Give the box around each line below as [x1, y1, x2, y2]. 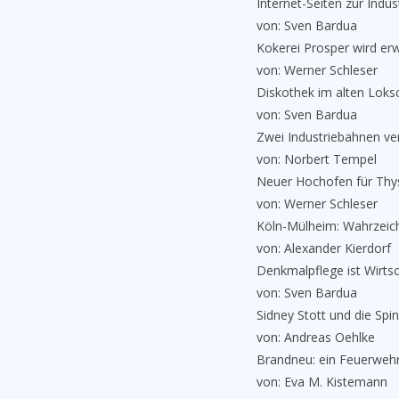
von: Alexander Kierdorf [256, 240, 391, 256]
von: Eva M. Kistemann [256, 373, 387, 390]
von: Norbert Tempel [256, 151, 377, 167]
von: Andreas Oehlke [256, 329, 375, 346]
